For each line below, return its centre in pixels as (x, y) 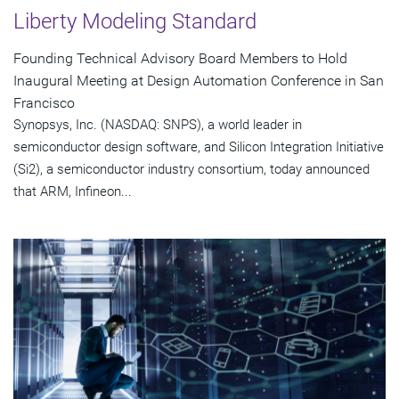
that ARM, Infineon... (73, 191)
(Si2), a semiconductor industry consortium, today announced (191, 169)
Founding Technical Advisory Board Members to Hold (180, 58)
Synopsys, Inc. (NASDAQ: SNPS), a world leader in (158, 124)
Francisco (44, 102)
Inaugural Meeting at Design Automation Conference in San (199, 80)
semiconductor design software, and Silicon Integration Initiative (199, 147)
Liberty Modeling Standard (135, 21)
